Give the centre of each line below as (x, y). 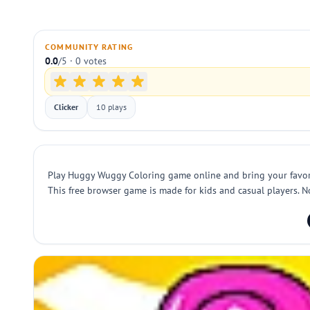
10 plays (111, 107)
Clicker (66, 107)
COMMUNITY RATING (89, 47)
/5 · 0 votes (82, 61)
